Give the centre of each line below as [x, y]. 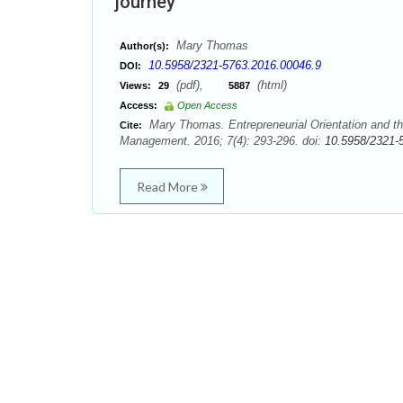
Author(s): [144, 46]
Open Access [207, 105]
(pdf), [201, 85]
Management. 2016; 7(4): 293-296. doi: [222, 141]
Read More [168, 187]
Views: [135, 85]
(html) [270, 85]
